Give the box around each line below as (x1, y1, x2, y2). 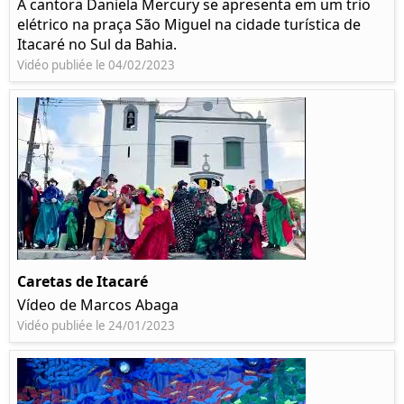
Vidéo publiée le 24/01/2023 (17, 317, 175, 335)
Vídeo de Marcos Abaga (17, 295, 179, 316)
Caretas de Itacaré (17, 271, 148, 292)
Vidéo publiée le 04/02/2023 (17, 57, 175, 74)
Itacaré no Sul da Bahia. (17, 34, 177, 55)
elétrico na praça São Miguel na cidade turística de (17, 14, 361, 35)
